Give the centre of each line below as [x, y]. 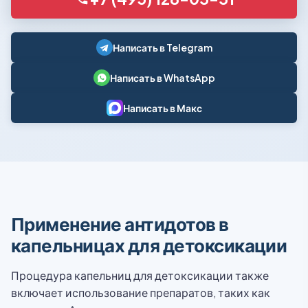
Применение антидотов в [120, 224]
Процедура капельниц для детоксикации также [140, 275]
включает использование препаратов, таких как [141, 293]
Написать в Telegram [162, 47]
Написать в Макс [162, 108]
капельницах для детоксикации [149, 245]
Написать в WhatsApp [162, 78]
